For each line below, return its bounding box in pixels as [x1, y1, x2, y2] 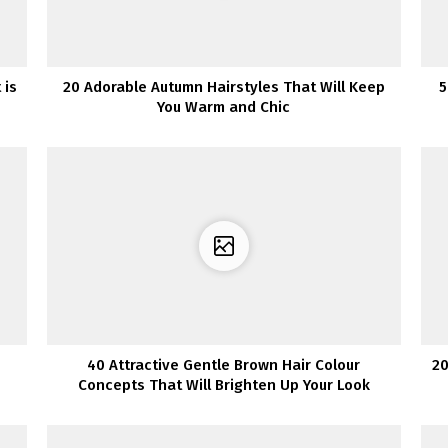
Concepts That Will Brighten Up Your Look [77, 376, 370, 395]
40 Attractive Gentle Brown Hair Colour [87, 356, 361, 375]
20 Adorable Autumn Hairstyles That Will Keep [62, 77, 385, 96]
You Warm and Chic [157, 97, 291, 116]
